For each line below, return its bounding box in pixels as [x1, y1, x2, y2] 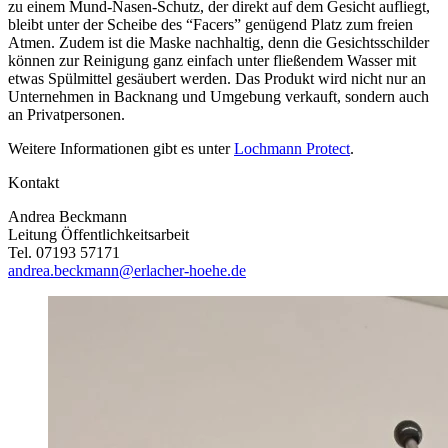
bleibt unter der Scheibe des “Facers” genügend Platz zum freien [8, 15, 413, 33]
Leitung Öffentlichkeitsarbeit [8, 225, 189, 243]
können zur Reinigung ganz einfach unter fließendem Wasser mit [8, 51, 416, 69]
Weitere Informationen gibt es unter [8, 139, 234, 157]
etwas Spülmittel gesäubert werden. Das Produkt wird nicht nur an [8, 69, 426, 87]
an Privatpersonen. [8, 105, 125, 123]
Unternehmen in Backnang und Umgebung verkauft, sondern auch [8, 87, 429, 105]
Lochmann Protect [234, 139, 350, 157]
